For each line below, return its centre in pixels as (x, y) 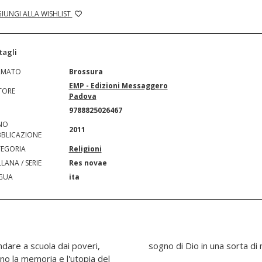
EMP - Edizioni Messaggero (118, 86)
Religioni (85, 149)
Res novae (88, 163)
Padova (82, 96)
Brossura (86, 72)
